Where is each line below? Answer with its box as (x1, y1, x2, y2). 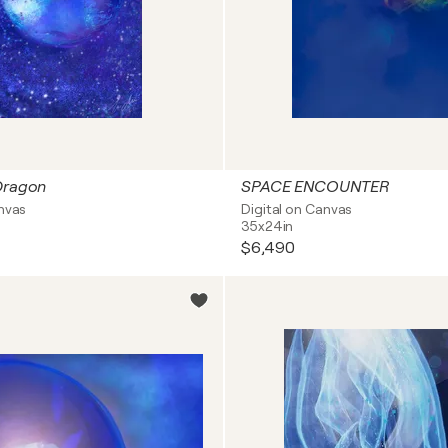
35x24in (241, 218, 294, 234)
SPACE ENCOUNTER (241, 178, 389, 196)
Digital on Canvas (241, 201, 353, 217)
